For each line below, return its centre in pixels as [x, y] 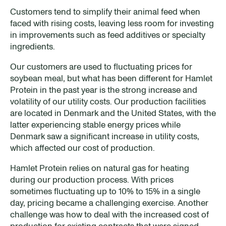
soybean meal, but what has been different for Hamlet [111, 78]
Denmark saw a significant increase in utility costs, [105, 136]
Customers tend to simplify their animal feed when [105, 11]
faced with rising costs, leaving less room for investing [112, 23]
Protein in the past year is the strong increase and [104, 90]
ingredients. [33, 46]
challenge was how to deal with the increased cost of [109, 214]
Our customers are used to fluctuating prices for [101, 66]
